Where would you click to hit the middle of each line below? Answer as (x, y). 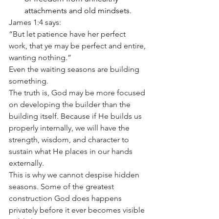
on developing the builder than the (71, 104)
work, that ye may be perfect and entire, (78, 45)
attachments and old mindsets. (78, 10)
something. (29, 81)
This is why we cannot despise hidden (75, 175)
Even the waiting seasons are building (75, 69)
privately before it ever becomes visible (78, 210)
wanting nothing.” (40, 57)
